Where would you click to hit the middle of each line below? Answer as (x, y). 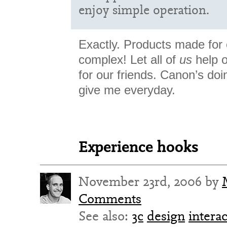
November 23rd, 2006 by (150, 181)
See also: (105, 216)
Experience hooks (139, 146)
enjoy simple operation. (144, 10)
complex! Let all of (129, 60)
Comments (110, 199)
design (166, 216)
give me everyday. (127, 90)
